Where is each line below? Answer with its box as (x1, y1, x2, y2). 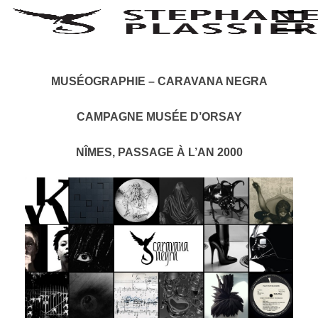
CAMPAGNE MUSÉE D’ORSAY (76, 111, 242, 123)
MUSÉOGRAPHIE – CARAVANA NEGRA (50, 75, 268, 87)
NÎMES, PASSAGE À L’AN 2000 (75, 146, 243, 158)
